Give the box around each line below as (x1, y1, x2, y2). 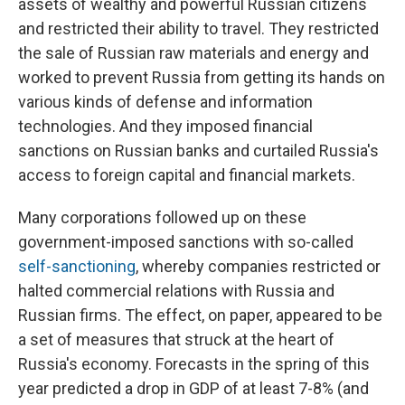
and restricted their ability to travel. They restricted (18, 19, 379, 39)
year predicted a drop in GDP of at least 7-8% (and (18, 379, 369, 399)
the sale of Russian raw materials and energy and (18, 43, 369, 63)
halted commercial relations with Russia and (18, 281, 334, 301)
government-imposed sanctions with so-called (18, 232, 353, 252)
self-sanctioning (18, 257, 136, 277)
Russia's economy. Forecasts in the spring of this (18, 354, 370, 374)
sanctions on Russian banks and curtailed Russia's (18, 141, 379, 161)
